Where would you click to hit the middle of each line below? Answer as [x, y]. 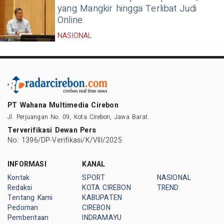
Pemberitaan [28, 217]
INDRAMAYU [102, 217]
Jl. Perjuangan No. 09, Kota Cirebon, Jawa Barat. [78, 117]
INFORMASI [27, 164]
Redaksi [20, 187]
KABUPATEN [102, 197]
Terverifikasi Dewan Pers [52, 130]
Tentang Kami [30, 197]
